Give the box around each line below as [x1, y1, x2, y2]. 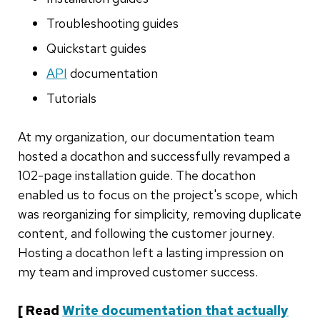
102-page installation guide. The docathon [18, 167, 256, 184]
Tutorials [46, 90, 96, 107]
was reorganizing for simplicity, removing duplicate [18, 206, 301, 223]
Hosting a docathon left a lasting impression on [18, 244, 284, 261]
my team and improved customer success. [18, 264, 258, 281]
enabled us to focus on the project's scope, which [18, 186, 298, 204]
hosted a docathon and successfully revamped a [18, 148, 290, 165]
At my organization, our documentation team [18, 129, 274, 146]
